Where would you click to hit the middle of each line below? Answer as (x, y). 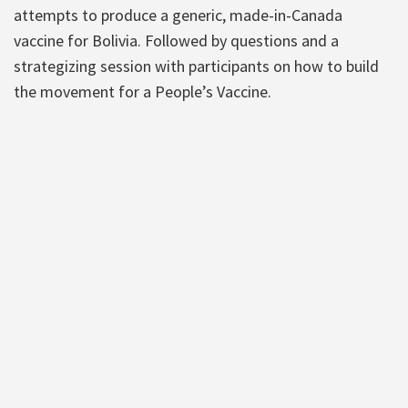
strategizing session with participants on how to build (196, 66)
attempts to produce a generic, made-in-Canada (178, 15)
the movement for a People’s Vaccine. (143, 91)
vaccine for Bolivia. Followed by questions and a (176, 40)
